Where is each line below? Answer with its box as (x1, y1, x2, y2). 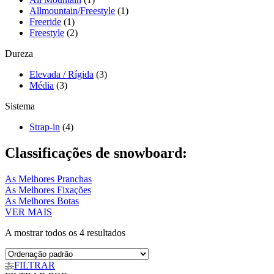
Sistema (5, 101, 35, 112)
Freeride (29, 17, 61, 28)
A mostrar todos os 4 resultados (5, 228, 125, 239)
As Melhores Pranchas (5, 174, 92, 185)
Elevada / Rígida (29, 69, 94, 80)
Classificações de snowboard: (5, 145, 187, 161)
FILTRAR (14, 260, 55, 271)
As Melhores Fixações (5, 185, 91, 196)
